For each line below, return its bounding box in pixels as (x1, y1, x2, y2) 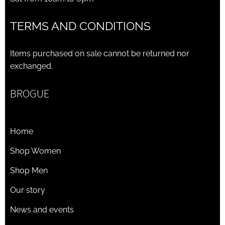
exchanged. (10, 61, 53, 71)
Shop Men (10, 166, 48, 176)
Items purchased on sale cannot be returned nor (10, 49, 189, 59)
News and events (10, 205, 74, 215)
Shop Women (10, 146, 61, 156)
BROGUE (10, 86, 49, 101)
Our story (10, 185, 45, 195)
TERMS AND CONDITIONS (10, 20, 154, 33)
